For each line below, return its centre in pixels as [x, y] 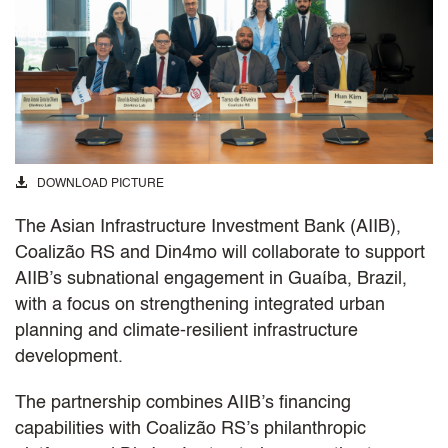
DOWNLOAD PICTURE [100, 183]
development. [69, 356]
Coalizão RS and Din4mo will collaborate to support [220, 252]
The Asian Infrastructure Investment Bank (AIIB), [208, 226]
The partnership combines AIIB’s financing [183, 402]
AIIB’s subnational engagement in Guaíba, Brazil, [211, 278]
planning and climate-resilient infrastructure [186, 330]
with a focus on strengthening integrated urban [200, 304]
